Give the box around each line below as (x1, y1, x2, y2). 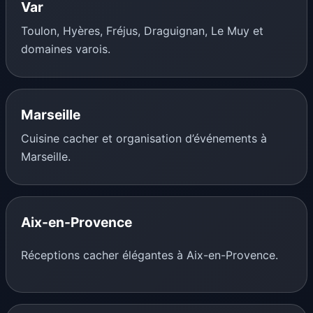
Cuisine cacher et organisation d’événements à (20, 131, 267, 146)
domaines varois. (20, 42, 110, 57)
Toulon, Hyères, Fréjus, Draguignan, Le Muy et (20, 24, 263, 38)
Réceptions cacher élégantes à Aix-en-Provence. (20, 248, 278, 263)
